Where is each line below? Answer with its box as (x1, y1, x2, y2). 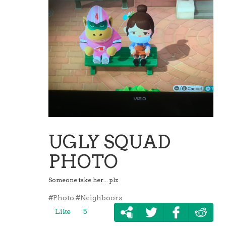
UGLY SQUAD (48, 131, 171, 153)
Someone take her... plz (48, 176, 119, 184)
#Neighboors (76, 194, 123, 202)
